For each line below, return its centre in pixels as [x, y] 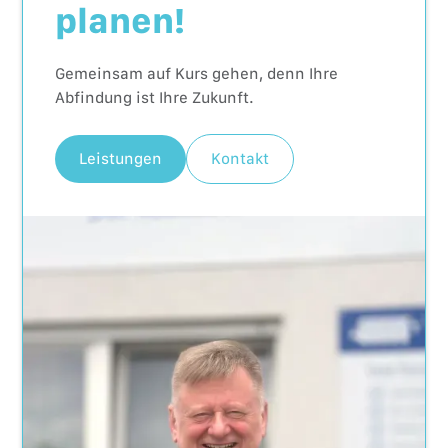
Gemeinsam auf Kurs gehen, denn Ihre [197, 73]
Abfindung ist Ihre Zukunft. [155, 97]
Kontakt [240, 158]
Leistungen [121, 158]
